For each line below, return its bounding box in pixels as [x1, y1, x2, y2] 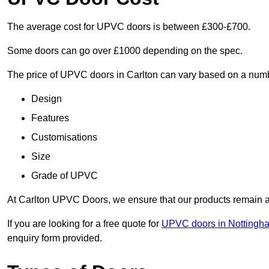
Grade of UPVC [31, 171, 98, 181]
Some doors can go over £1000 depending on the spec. [7, 46, 243, 56]
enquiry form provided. [7, 233, 102, 244]
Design [31, 94, 62, 104]
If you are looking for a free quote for [7, 219, 162, 229]
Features [31, 113, 69, 124]
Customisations [31, 132, 97, 143]
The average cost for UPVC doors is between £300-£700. [7, 22, 250, 32]
